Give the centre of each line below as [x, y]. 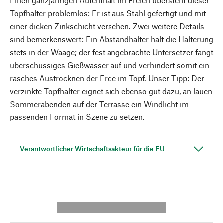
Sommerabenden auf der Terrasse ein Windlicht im [99, 104]
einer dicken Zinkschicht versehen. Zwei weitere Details [107, 26]
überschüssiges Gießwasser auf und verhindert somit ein [110, 65]
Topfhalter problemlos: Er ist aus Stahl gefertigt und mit [108, 13]
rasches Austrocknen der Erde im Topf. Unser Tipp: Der [107, 78]
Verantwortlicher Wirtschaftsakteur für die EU [92, 149]
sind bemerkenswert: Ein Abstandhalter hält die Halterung [111, 39]
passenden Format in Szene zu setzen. [77, 117]
